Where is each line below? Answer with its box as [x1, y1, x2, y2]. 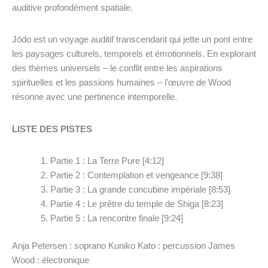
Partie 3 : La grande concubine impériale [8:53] [50, 184, 230, 194]
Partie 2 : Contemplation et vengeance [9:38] [50, 170, 223, 180]
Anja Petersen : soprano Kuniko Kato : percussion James [12, 240, 235, 251]
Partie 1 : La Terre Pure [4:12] [50, 156, 164, 166]
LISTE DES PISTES [12, 124, 92, 134]
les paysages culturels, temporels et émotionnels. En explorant [12, 49, 256, 59]
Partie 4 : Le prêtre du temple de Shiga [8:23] [50, 199, 223, 209]
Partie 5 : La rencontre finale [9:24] [50, 213, 183, 223]
